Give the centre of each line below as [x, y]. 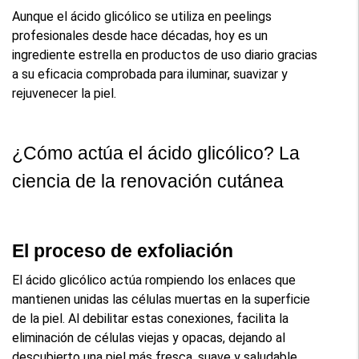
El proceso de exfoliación [123, 250]
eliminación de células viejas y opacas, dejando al [149, 337]
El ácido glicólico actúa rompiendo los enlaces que [154, 280]
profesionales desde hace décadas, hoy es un [140, 35]
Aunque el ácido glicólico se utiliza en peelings [142, 16]
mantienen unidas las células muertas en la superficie [161, 299]
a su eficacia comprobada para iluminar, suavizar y [150, 74]
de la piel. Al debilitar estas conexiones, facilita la [151, 318]
